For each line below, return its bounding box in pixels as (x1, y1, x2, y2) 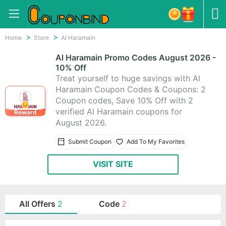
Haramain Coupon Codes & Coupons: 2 (55, 84, 206, 94)
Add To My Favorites (127, 138, 185, 145)
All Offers (19, 199, 58, 209)
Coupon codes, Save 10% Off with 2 (55, 95, 193, 105)
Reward (14, 108, 37, 116)
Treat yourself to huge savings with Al (55, 73, 200, 83)
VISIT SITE (93, 159, 133, 169)
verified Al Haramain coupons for (55, 106, 182, 117)
